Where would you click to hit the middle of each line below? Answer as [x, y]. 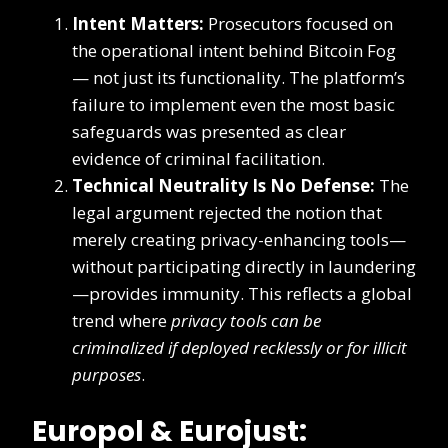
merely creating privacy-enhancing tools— [239, 239]
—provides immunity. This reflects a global [242, 293]
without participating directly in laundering [244, 266]
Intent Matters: [138, 23]
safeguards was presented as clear [209, 131]
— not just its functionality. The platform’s [238, 77]
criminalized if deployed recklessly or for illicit [239, 347]
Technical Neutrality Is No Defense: [223, 185]
